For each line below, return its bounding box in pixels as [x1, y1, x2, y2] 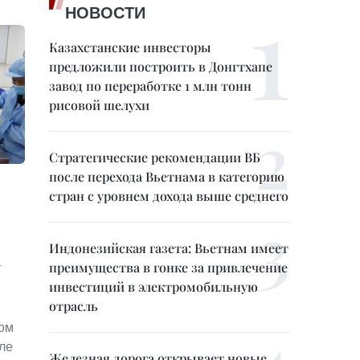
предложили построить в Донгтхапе [49, 58, 272, 75]
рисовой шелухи [49, 96, 149, 113]
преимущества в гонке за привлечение [49, 259, 288, 276]
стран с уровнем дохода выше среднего [49, 187, 288, 204]
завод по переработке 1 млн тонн [49, 77, 252, 94]
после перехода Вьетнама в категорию [49, 168, 284, 185]
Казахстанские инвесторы [49, 39, 211, 55]
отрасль [49, 297, 98, 314]
